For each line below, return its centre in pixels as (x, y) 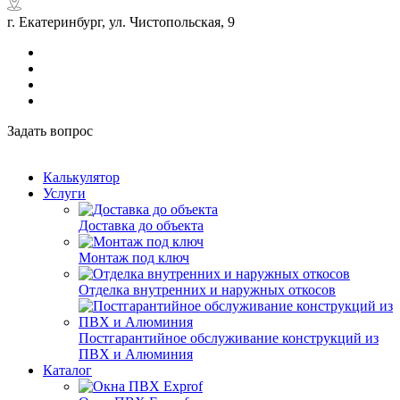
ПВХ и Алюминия (136, 354)
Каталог (67, 370)
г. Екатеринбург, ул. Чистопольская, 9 (121, 21)
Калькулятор (81, 177)
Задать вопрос (50, 130)
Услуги (64, 193)
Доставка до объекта (141, 225)
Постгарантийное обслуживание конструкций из (229, 337)
